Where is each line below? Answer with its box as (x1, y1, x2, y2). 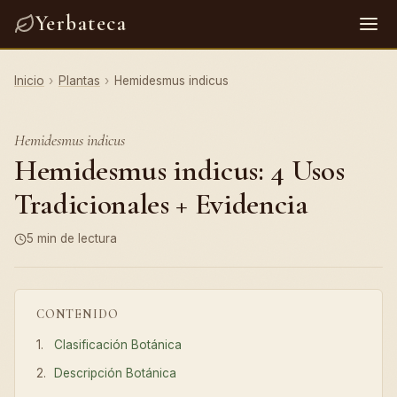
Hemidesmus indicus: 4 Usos (14, 152, 345, 189)
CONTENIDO (36, 306, 119, 322)
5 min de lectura (27, 231, 117, 245)
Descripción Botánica (54, 366, 177, 381)
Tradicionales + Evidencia (14, 186, 308, 222)
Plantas (58, 74, 100, 88)
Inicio (14, 74, 44, 88)
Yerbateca (35, 11, 127, 36)
